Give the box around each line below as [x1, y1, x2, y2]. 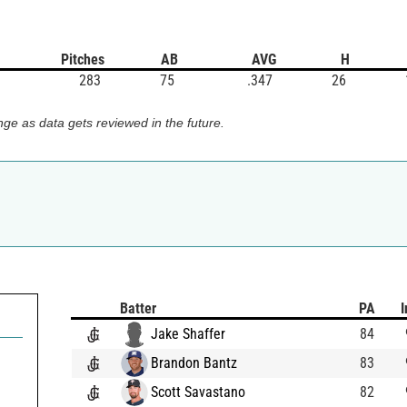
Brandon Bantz [151, 353, 237, 372]
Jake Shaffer [151, 324, 225, 342]
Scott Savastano [151, 382, 245, 401]
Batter [120, 299, 156, 317]
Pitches [61, 50, 104, 68]
